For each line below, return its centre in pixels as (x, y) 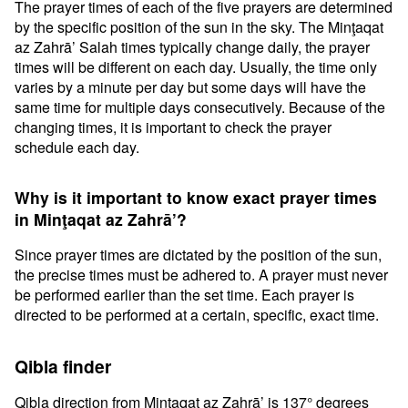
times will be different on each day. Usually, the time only (196, 67)
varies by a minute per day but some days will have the (190, 87)
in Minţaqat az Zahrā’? (101, 219)
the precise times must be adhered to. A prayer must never (201, 275)
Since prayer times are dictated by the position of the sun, (198, 255)
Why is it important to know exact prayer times (196, 197)
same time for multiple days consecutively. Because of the (200, 107)
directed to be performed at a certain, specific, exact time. (197, 315)
